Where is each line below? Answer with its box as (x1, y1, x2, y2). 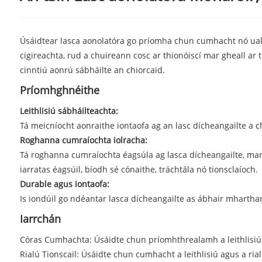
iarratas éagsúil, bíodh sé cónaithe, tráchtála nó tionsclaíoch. (19, 163, 258, 175)
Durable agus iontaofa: (19, 178, 109, 189)
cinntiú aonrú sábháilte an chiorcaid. (19, 64, 165, 75)
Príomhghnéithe (19, 82, 99, 97)
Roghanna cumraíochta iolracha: (19, 134, 147, 146)
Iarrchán (19, 211, 61, 226)
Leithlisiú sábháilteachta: (19, 105, 118, 116)
